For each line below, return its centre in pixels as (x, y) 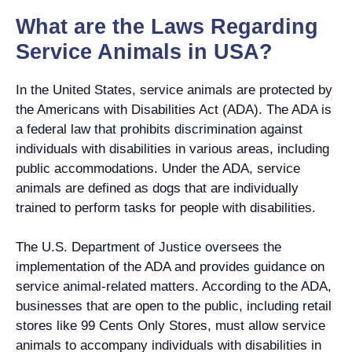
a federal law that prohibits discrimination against (159, 129)
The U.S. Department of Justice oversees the (148, 247)
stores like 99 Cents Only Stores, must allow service (170, 326)
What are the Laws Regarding (167, 26)
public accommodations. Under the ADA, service (158, 168)
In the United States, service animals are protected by (174, 90)
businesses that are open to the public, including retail (174, 306)
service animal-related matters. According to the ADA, (174, 286)
